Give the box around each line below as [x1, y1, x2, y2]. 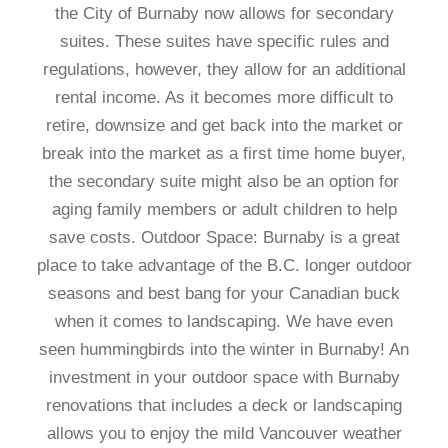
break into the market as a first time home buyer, [42, 144, 406, 163]
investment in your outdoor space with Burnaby [48, 368, 400, 387]
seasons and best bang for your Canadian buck [48, 284, 400, 303]
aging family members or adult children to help [51, 200, 397, 219]
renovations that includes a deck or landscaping [46, 396, 402, 415]
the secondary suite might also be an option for [49, 172, 399, 191]
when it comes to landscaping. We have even [55, 312, 393, 331]
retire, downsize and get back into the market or [45, 116, 403, 135]
